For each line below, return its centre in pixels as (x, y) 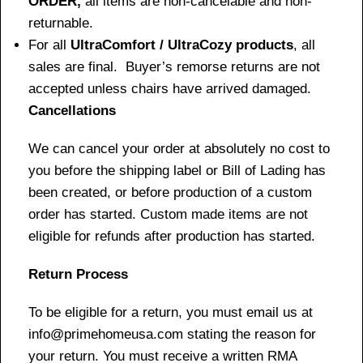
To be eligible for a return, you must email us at (171, 312)
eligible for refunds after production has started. (172, 236)
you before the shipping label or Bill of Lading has (177, 170)
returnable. (61, 23)
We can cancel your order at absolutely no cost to (179, 148)
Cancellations (72, 110)
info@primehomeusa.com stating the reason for (172, 334)
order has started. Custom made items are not (168, 214)
